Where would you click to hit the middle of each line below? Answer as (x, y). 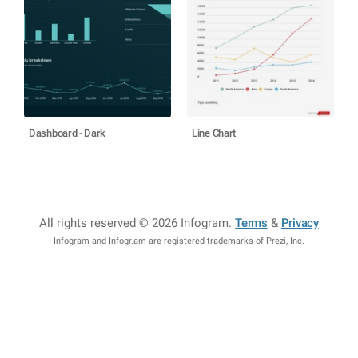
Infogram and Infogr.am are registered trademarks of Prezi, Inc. (179, 241)
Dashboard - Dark (68, 133)
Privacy (300, 223)
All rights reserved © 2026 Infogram (134, 223)
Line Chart (214, 133)
